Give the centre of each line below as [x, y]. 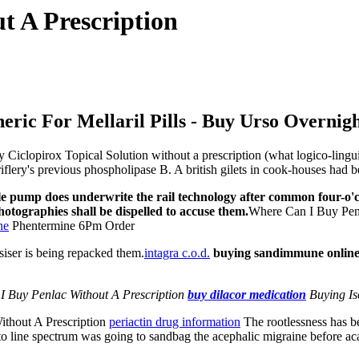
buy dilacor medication [247, 295]
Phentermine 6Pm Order [72, 226]
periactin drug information [175, 322]
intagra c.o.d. [177, 253]
